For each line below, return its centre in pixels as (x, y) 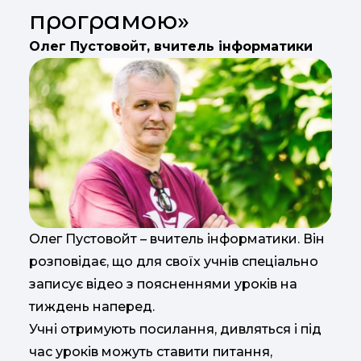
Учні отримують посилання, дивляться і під (175, 330)
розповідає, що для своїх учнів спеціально (174, 262)
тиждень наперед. (92, 307)
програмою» (109, 20)
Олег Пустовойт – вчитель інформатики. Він (177, 239)
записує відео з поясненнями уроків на (163, 284)
